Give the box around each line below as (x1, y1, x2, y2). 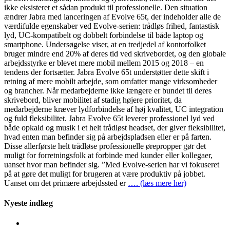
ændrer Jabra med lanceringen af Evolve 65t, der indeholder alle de (4, 12, 221, 21)
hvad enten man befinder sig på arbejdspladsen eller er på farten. (4, 132, 212, 141)
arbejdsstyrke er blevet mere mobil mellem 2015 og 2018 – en (4, 58, 204, 67)
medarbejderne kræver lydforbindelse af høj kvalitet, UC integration (4, 104, 223, 113)
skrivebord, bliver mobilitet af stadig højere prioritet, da (4, 95, 182, 104)
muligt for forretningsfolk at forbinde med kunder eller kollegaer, (4, 150, 213, 160)
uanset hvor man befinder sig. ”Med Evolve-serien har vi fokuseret (4, 160, 219, 169)
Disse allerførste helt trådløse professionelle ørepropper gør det (4, 141, 206, 150)
